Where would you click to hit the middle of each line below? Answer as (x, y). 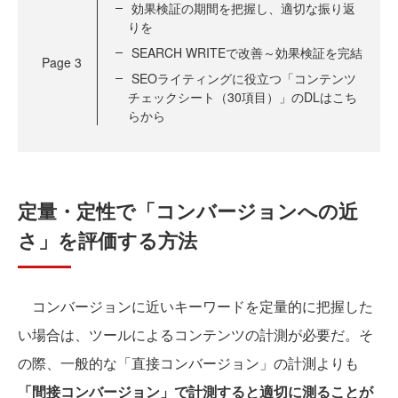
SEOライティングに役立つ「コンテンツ (244, 78)
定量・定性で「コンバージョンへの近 (188, 211)
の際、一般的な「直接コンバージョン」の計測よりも (188, 363)
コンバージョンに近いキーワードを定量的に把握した (195, 306)
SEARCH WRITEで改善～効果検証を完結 (247, 52)
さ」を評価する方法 (107, 240)
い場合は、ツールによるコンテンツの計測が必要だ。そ (195, 334)
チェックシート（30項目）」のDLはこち (243, 97)
